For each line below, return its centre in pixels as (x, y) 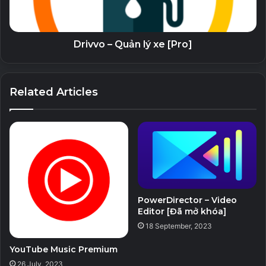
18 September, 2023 (179, 226)
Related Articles (54, 92)
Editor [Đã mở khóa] (182, 211)
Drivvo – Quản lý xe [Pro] (133, 44)
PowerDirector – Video (187, 200)
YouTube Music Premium (64, 249)
